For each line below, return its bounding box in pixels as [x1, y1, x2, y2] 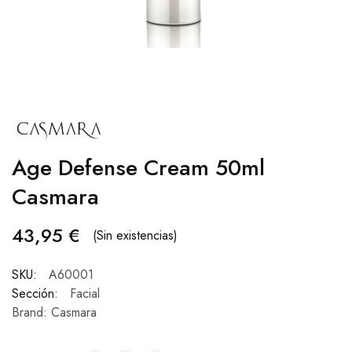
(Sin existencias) [93, 226, 178, 244]
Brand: [12, 303, 51, 321]
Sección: [12, 284, 58, 302]
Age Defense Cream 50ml [12, 152, 265, 184]
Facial [70, 284, 100, 302]
